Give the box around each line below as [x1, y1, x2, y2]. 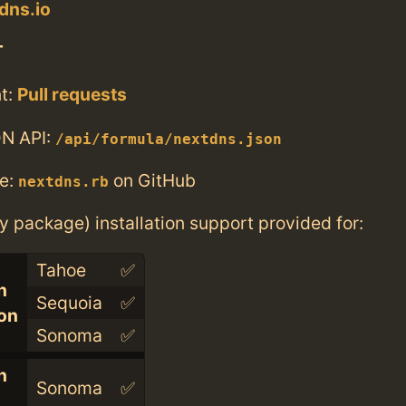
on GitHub [109, 169, 196, 191]
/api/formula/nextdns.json [55, 130, 282, 148]
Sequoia [35, 292, 102, 314]
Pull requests [17, 83, 127, 106]
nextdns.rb [18, 173, 109, 190]
